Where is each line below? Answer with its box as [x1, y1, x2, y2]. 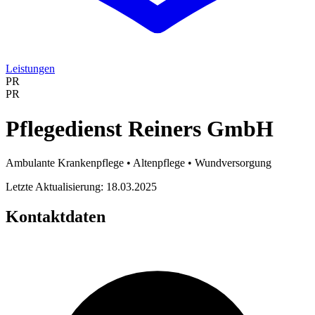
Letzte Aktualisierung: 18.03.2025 [6, 181, 157, 193]
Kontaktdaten [6, 207, 105, 226]
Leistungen [6, 63, 55, 75]
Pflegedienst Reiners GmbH [6, 115, 274, 141]
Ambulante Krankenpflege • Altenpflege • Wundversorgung [6, 157, 271, 169]
